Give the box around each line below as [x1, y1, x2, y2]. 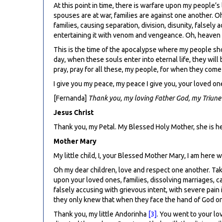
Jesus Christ [54, 109, 94, 117]
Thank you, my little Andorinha [54, 210, 148, 219]
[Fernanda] [54, 94, 88, 103]
